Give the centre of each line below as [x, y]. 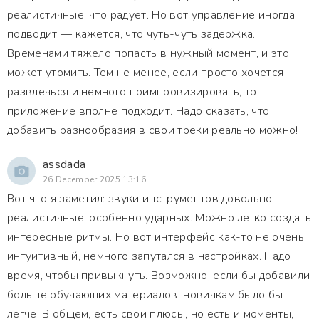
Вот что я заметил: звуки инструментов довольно [140, 199]
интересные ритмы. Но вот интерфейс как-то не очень [156, 237]
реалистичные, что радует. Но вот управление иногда [151, 15]
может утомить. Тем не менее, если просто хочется [146, 73]
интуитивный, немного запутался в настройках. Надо [149, 256]
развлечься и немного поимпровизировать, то [132, 92]
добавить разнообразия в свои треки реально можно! [153, 130]
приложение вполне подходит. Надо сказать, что [138, 111]
